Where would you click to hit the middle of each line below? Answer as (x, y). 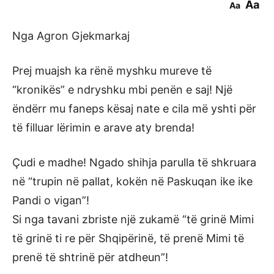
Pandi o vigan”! (51, 200)
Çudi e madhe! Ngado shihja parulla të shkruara (134, 162)
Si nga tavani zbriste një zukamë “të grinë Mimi (133, 219)
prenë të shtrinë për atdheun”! (90, 257)
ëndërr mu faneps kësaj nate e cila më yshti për (134, 108)
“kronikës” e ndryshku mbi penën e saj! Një (122, 89)
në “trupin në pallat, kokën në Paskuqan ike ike (132, 181)
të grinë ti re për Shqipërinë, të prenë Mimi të (128, 238)
